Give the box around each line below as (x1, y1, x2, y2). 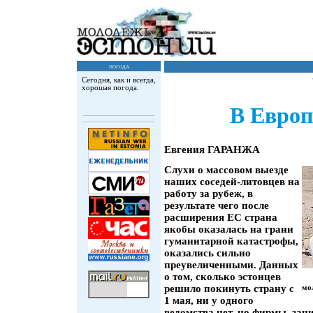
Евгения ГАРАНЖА (164, 143, 260, 155)
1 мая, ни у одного (164, 294, 254, 306)
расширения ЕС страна (164, 211, 277, 223)
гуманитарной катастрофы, (164, 235, 298, 247)
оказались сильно (164, 247, 251, 259)
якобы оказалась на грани (164, 223, 293, 235)
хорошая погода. (82, 84, 139, 92)
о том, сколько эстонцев (164, 270, 281, 282)
